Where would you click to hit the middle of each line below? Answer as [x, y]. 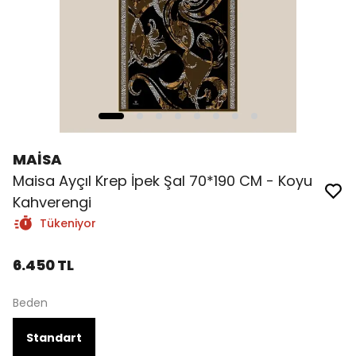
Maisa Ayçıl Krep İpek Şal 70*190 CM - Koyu [163, 181]
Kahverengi [52, 202]
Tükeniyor [68, 223]
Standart [54, 337]
